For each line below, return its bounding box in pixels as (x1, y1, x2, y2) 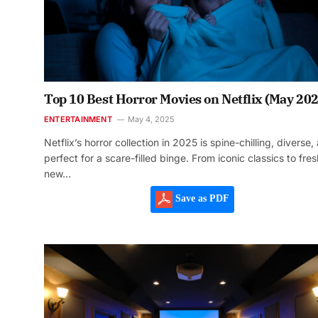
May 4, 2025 (127, 114, 175, 125)
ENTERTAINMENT (44, 114, 112, 125)
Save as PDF (172, 193, 229, 204)
